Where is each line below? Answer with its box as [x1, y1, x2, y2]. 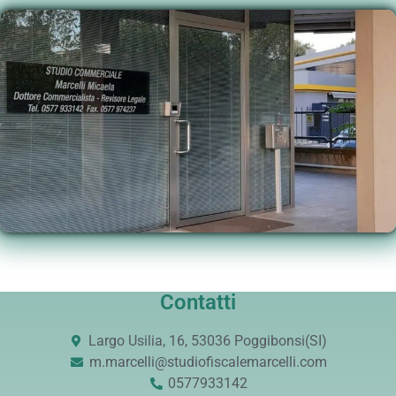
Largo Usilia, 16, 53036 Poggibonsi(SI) [88, 332, 328, 350]
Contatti [160, 290, 236, 316]
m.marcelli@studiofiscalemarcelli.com [88, 354, 327, 371]
